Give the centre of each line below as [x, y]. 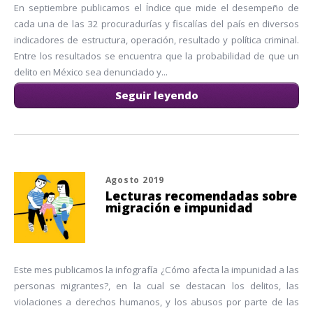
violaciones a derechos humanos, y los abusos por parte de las [156, 302]
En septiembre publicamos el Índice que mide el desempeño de [156, 8]
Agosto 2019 [135, 180]
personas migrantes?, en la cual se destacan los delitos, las [156, 286]
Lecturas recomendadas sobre [201, 196]
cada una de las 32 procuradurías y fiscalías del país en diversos [156, 24]
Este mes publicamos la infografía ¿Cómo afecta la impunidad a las [156, 270]
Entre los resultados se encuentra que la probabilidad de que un [156, 56]
